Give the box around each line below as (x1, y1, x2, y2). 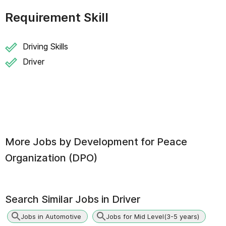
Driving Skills (23, 41, 68, 51)
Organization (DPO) (5, 152, 97, 164)
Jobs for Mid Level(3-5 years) (106, 212, 199, 220)
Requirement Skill (5, 10, 108, 25)
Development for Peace (74, 136, 187, 148)
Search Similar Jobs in (5, 193, 112, 205)
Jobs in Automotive (21, 212, 81, 220)
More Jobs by (5, 136, 74, 148)
